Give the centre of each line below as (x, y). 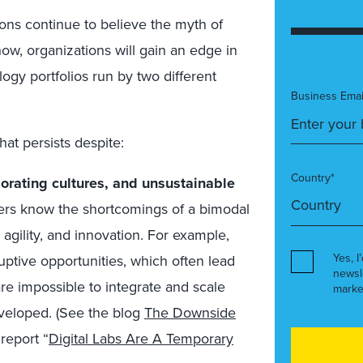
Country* (313, 178)
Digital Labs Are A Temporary (141, 339)
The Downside (190, 313)
